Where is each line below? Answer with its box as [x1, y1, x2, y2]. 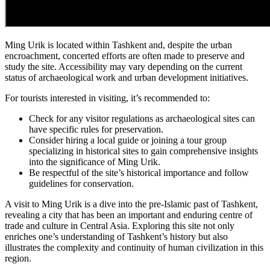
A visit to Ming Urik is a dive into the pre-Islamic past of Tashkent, [5, 198, 258, 209]
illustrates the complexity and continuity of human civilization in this [5, 242, 263, 253]
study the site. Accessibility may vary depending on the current [5, 61, 242, 72]
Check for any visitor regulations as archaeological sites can [29, 113, 255, 124]
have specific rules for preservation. [29, 124, 163, 134]
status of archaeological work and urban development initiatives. [5, 72, 248, 83]
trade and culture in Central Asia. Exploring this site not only [5, 220, 234, 231]
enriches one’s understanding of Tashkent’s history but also [5, 231, 228, 242]
